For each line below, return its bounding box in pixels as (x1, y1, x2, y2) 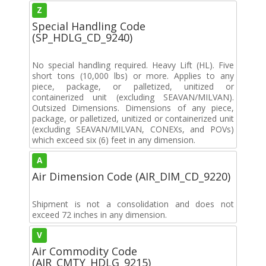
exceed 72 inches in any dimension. (32, 208, 167, 220)
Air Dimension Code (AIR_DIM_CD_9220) (32, 169, 230, 183)
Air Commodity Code (32, 243, 137, 258)
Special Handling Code (32, 18, 145, 33)
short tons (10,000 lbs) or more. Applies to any (32, 69, 234, 81)
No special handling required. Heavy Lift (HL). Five (32, 59, 234, 71)
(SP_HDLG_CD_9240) (32, 30, 132, 45)
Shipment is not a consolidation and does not (32, 198, 234, 210)
